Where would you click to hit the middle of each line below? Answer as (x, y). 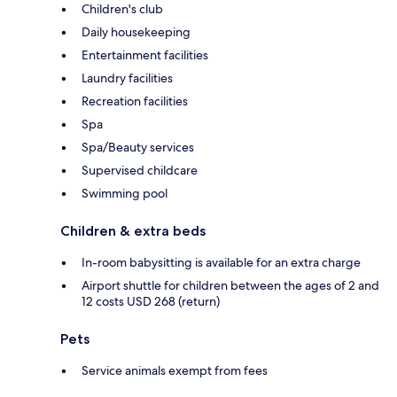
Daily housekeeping (136, 31)
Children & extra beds (133, 230)
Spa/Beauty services (138, 147)
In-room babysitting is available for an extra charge (221, 262)
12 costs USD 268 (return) (151, 301)
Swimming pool (125, 193)
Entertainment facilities (145, 54)
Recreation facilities (135, 101)
